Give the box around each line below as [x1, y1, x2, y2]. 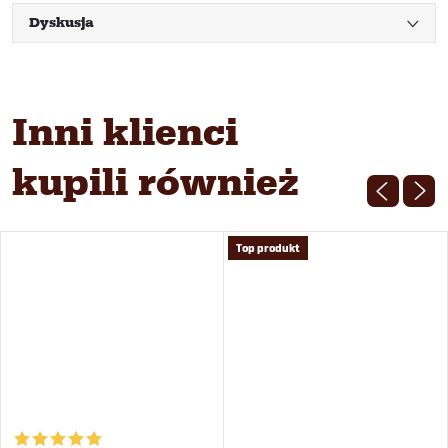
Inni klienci [12, 108, 238, 155]
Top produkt [236, 240, 300, 256]
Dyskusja [29, 13, 94, 31]
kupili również [12, 158, 299, 205]
